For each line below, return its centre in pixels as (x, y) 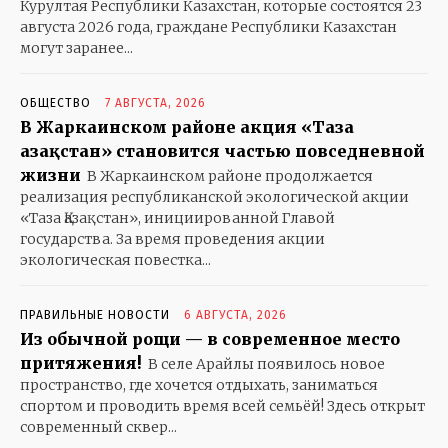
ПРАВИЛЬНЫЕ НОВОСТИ (95, 314)
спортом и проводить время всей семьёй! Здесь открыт (222, 405)
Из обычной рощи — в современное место (210, 338)
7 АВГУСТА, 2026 (155, 102)
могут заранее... (76, 47)
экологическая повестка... (115, 259)
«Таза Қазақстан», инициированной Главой (177, 217)
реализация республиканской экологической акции (214, 196)
